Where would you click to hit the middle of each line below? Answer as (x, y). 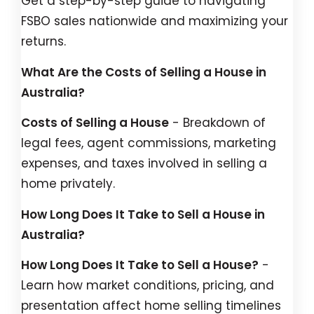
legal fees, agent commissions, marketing (149, 143)
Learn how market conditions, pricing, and (148, 285)
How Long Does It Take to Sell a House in (143, 214)
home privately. (68, 184)
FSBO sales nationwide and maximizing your (155, 21)
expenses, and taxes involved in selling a (144, 163)
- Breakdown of (219, 123)
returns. (43, 41)
